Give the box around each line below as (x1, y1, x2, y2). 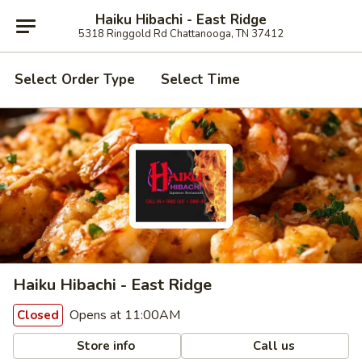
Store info (74, 337, 136, 354)
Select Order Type (15, 70, 135, 89)
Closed (17, 307, 59, 323)
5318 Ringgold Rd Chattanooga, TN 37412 (78, 26, 284, 41)
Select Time (161, 70, 240, 89)
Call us (250, 337, 296, 354)
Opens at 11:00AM (66, 306, 180, 324)
